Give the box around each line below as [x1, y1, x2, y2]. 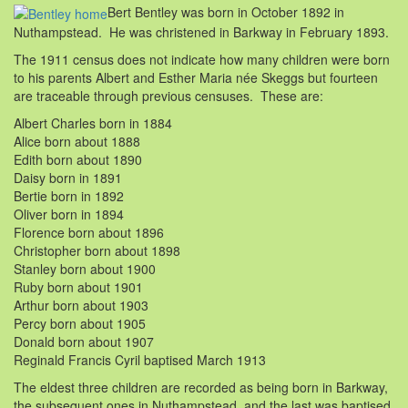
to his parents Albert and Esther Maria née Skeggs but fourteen [14, 68, 378, 87]
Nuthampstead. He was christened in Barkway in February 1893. [14, 23, 389, 42]
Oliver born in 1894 [14, 205, 124, 224]
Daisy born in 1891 [14, 168, 122, 188]
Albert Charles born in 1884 [14, 114, 172, 133]
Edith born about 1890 [14, 150, 142, 169]
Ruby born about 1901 [14, 278, 143, 297]
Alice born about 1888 [14, 132, 140, 151]
